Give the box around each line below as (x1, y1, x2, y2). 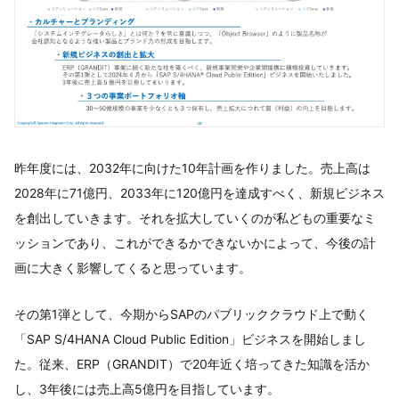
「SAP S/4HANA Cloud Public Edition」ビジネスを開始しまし (14, 331, 366, 347)
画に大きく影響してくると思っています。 (14, 260, 251, 276)
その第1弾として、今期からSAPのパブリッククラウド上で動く (14, 306, 369, 322)
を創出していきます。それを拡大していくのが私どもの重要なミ (14, 210, 376, 226)
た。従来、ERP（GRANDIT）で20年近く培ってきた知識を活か (14, 356, 370, 372)
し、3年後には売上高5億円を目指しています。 (14, 381, 280, 397)
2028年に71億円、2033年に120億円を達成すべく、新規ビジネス (14, 185, 385, 201)
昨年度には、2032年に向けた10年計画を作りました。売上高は (14, 160, 370, 176)
